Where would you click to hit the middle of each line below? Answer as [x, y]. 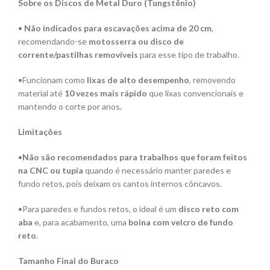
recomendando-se [53, 42]
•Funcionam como [52, 80]
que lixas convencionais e [195, 93]
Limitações [40, 132]
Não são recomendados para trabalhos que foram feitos [135, 157]
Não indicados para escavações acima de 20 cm [118, 28]
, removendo [212, 80]
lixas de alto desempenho [138, 80]
